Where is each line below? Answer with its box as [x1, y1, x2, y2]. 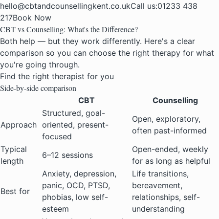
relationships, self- [132, 192, 200, 202]
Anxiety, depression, [42, 169, 116, 179]
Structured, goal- [42, 108, 105, 118]
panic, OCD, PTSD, [42, 180, 110, 191]
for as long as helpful [132, 156, 210, 166]
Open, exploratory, [132, 114, 200, 124]
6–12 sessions [42, 150, 93, 160]
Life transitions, [132, 169, 189, 179]
